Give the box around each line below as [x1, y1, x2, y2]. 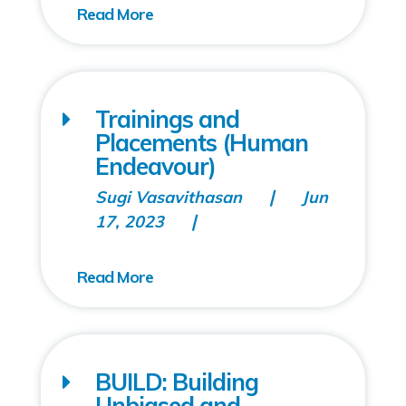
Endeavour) [94, 151, 216, 181]
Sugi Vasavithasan [94, 187, 242, 208]
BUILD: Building [94, 367, 258, 397]
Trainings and [94, 104, 239, 134]
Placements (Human [94, 128, 308, 158]
